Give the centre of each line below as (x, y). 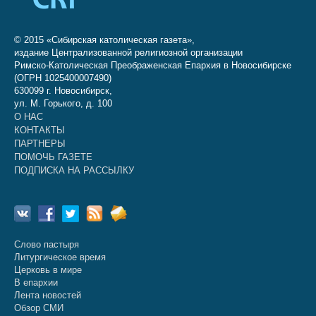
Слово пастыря (47, 244)
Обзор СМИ (39, 308)
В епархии (36, 282)
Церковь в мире (48, 270)
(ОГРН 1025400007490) (63, 78)
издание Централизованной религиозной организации (128, 53)
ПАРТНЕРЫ (40, 144)
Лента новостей (48, 295)
